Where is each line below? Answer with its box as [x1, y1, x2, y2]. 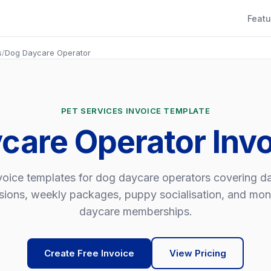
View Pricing [169, 247, 226, 259]
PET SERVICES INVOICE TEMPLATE [60, 106, 211, 116]
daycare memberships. [79, 205, 192, 218]
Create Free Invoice [44, 247, 134, 259]
